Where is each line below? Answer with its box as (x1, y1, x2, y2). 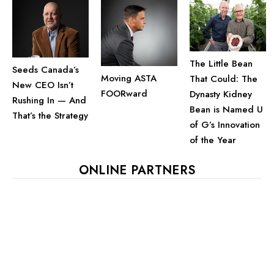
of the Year (190, 133, 236, 147)
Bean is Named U (190, 102, 263, 116)
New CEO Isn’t (12, 78, 73, 92)
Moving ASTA (101, 71, 157, 85)
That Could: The (190, 72, 257, 86)
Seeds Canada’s (12, 62, 79, 76)
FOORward (101, 86, 147, 100)
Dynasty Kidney (190, 87, 252, 101)
